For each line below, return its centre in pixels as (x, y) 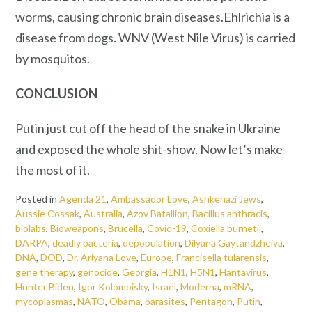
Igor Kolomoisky (113, 287)
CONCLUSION (56, 93)
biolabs (31, 228)
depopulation (151, 243)
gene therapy (44, 272)
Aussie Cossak (47, 214)
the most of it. (53, 170)
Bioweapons (77, 228)
